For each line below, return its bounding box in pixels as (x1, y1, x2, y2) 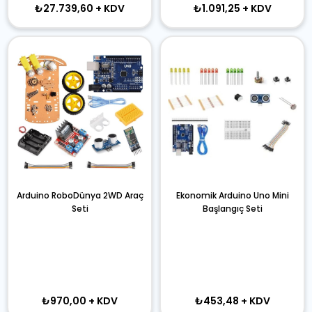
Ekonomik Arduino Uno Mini (175, 189, 289, 201)
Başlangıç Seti (202, 203, 263, 214)
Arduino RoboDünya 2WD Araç (16, 189, 143, 201)
